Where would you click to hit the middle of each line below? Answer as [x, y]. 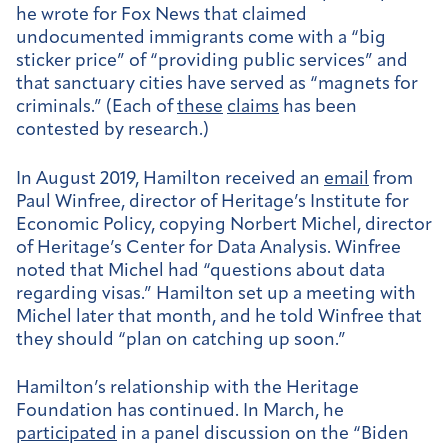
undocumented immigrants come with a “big [201, 39]
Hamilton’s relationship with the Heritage [187, 389]
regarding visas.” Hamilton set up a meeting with [216, 294]
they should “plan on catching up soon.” [183, 340]
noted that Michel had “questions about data [200, 271]
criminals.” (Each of [96, 108]
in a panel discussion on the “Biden [263, 435]
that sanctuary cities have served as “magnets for [217, 85]
